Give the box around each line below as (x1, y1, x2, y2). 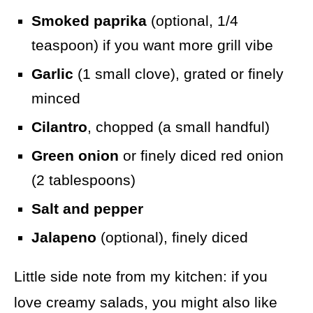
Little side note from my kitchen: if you (14, 268, 268, 285)
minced (31, 90, 80, 107)
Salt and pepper (31, 201, 143, 217)
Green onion (31, 147, 119, 164)
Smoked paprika (31, 13, 147, 29)
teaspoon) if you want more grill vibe (31, 37, 273, 54)
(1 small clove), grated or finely (73, 66, 284, 82)
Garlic (31, 66, 73, 82)
